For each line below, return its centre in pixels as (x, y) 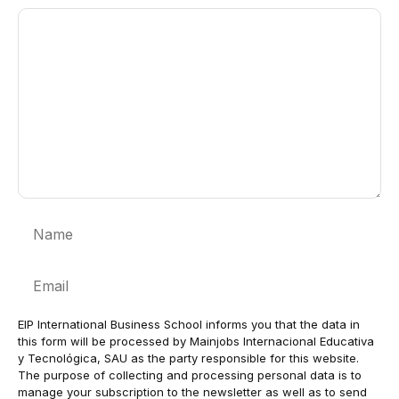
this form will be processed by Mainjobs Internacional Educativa (196, 342)
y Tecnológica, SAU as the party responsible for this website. (188, 358)
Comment (49, 18)
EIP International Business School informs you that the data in (189, 325)
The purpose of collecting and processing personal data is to (190, 375)
